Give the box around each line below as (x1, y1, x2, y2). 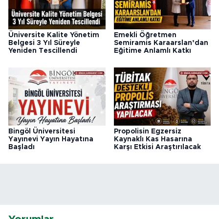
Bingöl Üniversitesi (8, 128, 75, 135)
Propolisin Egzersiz (113, 128, 181, 135)
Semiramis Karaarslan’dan (113, 40, 208, 47)
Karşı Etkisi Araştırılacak (113, 144, 201, 151)
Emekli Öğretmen (113, 32, 176, 39)
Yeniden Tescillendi (8, 47, 77, 55)
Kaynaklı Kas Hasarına (113, 136, 192, 143)
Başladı (8, 144, 35, 151)
